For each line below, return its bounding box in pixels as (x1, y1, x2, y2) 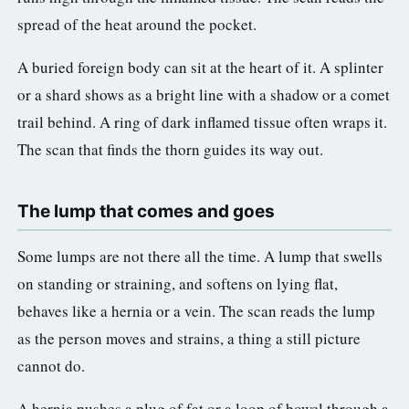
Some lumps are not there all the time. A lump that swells (17, 245, 383, 267)
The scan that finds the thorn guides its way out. (17, 138, 323, 160)
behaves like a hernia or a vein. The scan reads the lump (17, 299, 375, 321)
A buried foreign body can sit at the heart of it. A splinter (17, 56, 383, 78)
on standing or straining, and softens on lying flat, (17, 272, 338, 294)
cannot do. (17, 354, 85, 376)
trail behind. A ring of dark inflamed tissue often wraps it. (17, 110, 387, 132)
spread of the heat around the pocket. (17, 13, 257, 35)
